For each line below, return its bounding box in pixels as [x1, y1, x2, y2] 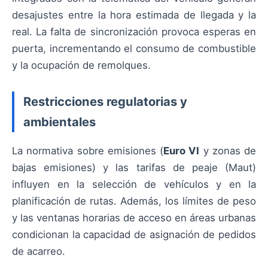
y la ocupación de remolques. [12, 59, 151, 72]
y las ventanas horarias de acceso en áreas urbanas [12, 212, 256, 224]
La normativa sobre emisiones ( [12, 145, 163, 157]
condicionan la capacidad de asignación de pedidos [12, 229, 256, 241]
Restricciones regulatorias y [23, 94, 187, 109]
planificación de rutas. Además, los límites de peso [12, 195, 256, 208]
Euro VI [163, 145, 200, 157]
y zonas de [199, 145, 256, 157]
